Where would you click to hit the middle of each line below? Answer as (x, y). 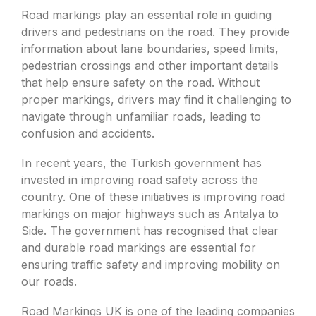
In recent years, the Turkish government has (141, 163)
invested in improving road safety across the (140, 180)
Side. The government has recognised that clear (150, 231)
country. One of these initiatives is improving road (153, 197)
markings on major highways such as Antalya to (150, 214)
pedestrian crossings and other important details (150, 66)
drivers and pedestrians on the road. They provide (156, 32)
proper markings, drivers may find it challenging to (156, 99)
